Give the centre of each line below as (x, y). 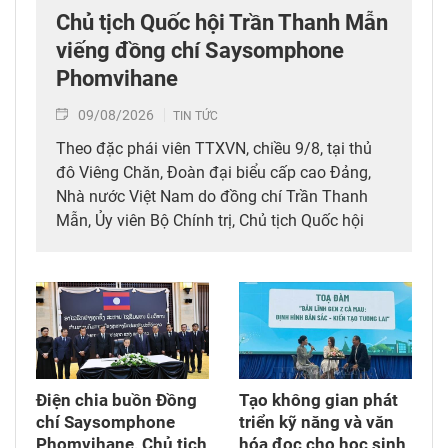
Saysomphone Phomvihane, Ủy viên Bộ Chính (216, 268)
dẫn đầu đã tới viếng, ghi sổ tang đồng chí (205, 244)
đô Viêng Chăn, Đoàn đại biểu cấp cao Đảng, (213, 172)
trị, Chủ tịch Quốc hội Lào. (146, 292)
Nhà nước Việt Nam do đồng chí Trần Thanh (212, 196)
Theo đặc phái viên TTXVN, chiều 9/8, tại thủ (214, 148)
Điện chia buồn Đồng (116, 399)
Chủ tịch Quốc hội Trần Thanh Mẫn (222, 22)
